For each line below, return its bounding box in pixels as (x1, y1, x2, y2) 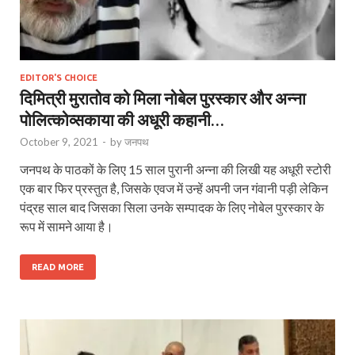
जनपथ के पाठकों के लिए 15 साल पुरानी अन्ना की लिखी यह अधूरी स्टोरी (20, 162, 331, 177)
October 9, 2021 (20, 136, 98, 149)
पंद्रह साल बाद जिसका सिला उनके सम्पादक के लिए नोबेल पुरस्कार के (20, 200, 324, 216)
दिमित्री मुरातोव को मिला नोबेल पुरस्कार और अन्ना (20, 88, 306, 109)
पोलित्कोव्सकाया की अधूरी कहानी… (20, 109, 223, 130)
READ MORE (32, 262, 84, 273)
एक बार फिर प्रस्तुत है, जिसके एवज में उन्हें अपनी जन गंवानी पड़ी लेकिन (20, 181, 328, 197)
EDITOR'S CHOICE (20, 73, 97, 83)
